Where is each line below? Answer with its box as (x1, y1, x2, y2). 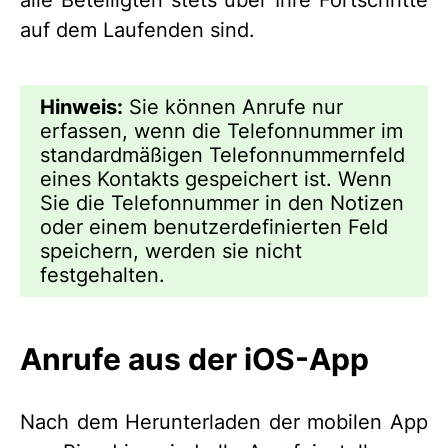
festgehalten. (40, 263, 165, 287)
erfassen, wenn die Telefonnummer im (40, 119, 403, 143)
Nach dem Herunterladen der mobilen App (20, 409, 428, 434)
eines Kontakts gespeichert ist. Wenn (40, 167, 392, 191)
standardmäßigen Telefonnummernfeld (40, 143, 405, 167)
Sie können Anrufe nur (123, 95, 343, 119)
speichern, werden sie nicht (40, 239, 302, 263)
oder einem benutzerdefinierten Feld (40, 215, 388, 239)
